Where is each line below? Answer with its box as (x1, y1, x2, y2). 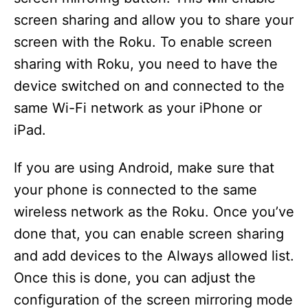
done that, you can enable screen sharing (14, 225, 284, 243)
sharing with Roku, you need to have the (14, 56, 278, 73)
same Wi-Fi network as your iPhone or (14, 100, 262, 117)
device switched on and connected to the (14, 78, 285, 95)
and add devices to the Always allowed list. (14, 247, 294, 265)
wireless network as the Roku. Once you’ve (14, 203, 294, 221)
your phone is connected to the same (14, 181, 257, 199)
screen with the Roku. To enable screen (14, 34, 272, 51)
